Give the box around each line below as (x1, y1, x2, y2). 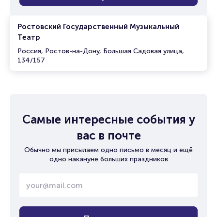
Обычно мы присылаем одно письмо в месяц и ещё (24, 146, 193, 154)
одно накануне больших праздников (49, 155, 168, 163)
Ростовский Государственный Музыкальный (17, 22, 179, 31)
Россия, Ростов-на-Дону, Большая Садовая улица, (17, 47, 184, 55)
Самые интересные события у (22, 112, 195, 126)
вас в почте (76, 128, 141, 142)
